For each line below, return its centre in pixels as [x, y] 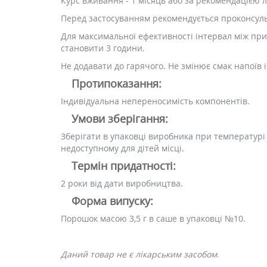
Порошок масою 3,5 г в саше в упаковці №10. [153, 218]
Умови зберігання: [120, 119]
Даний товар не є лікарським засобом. [140, 254]
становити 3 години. [103, 48]
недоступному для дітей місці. [122, 148]
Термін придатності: [124, 166]
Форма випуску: [112, 201]
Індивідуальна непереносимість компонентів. [155, 101]
